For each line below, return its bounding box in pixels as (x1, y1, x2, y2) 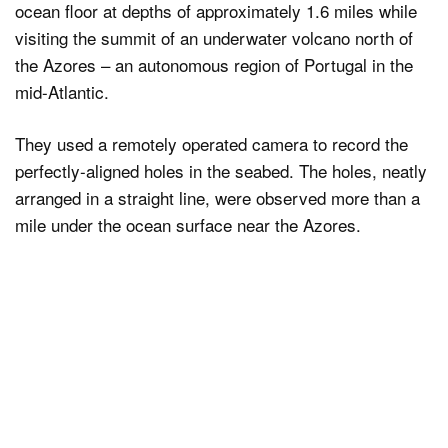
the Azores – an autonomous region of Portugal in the (15, 51, 413, 77)
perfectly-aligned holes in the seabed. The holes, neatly (15, 158, 427, 184)
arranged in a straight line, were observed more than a (15, 185, 420, 211)
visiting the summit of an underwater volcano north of (15, 24, 413, 50)
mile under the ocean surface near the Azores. (15, 212, 361, 238)
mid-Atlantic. (15, 78, 109, 104)
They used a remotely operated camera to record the (15, 131, 408, 157)
